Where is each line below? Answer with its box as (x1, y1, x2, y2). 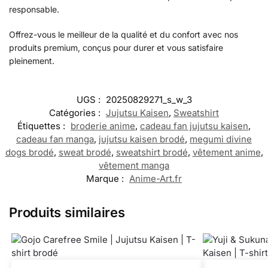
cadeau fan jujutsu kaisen (140, 120, 248, 132)
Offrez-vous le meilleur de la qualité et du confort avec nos (9, 29, 238, 39)
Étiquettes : (17, 120, 68, 132)
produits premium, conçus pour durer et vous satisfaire (9, 42, 223, 53)
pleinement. (9, 55, 54, 66)
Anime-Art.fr (129, 173, 182, 185)
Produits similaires (9, 205, 125, 221)
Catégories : (49, 107, 103, 119)
